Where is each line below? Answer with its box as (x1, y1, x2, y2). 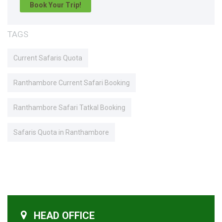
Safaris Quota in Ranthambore (13, 128, 109, 136)
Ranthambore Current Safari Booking (13, 78, 130, 87)
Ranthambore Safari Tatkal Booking (13, 103, 125, 111)
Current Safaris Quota (13, 54, 82, 62)
